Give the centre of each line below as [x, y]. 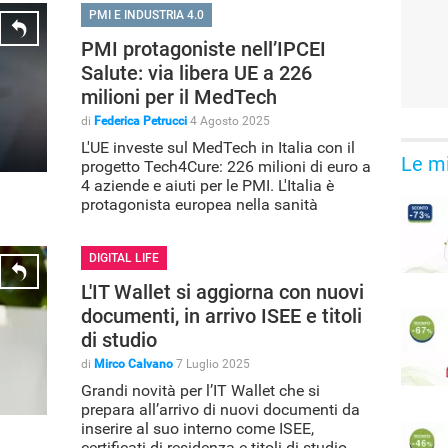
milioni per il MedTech [179, 96]
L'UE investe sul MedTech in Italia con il [218, 147]
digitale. [109, 223]
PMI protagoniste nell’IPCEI [203, 48]
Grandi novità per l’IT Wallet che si [200, 390]
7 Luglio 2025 [213, 363]
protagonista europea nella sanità [199, 204]
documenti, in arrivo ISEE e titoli [221, 315]
